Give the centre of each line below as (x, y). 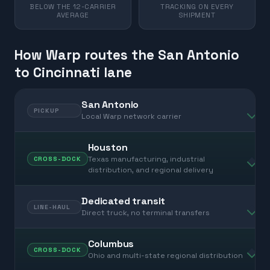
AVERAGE (73, 15)
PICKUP (46, 110)
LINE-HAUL (52, 207)
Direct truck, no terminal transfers (146, 213)
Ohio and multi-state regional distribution (165, 256)
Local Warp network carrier (131, 117)
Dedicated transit (124, 201)
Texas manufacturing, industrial (146, 159)
